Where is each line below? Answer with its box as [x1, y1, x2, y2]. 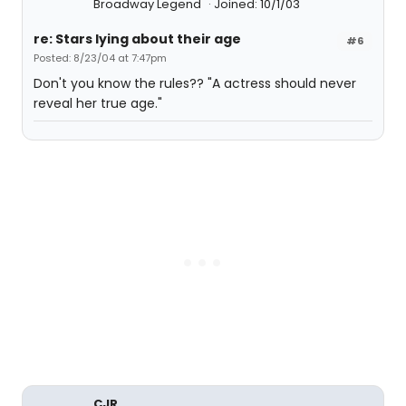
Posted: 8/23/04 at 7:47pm [34, 51, 167, 65]
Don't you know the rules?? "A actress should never [34, 74, 356, 92]
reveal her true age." [34, 94, 162, 112]
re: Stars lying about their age [34, 30, 241, 48]
